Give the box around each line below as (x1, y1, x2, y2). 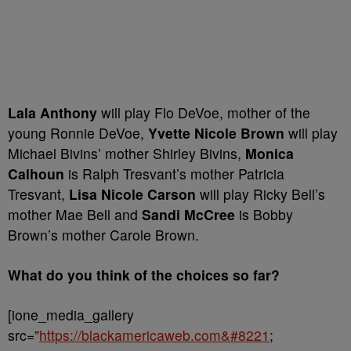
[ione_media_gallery (8, 305, 134, 325)
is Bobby (235, 204, 293, 225)
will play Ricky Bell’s (196, 184, 325, 204)
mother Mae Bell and (8, 204, 142, 225)
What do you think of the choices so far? (8, 265, 280, 285)
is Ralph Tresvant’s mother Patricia (64, 164, 284, 184)
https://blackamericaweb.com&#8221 (39, 325, 270, 346)
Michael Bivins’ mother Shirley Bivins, (8, 143, 245, 164)
